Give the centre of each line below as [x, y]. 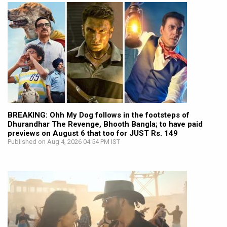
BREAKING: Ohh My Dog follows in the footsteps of [99, 115]
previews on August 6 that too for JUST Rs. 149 [93, 134]
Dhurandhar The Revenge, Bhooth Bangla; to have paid [105, 124]
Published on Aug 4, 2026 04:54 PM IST [64, 142]
